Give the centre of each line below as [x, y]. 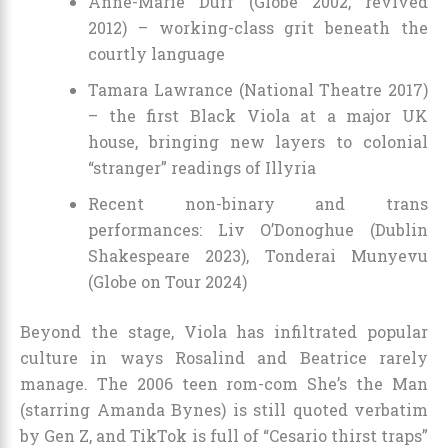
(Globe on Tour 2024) [167, 281]
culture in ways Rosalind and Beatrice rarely [224, 357]
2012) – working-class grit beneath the [258, 27]
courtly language [156, 53]
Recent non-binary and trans [258, 203]
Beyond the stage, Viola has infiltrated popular [224, 331]
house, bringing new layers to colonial [258, 141]
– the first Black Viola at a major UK [258, 115]
